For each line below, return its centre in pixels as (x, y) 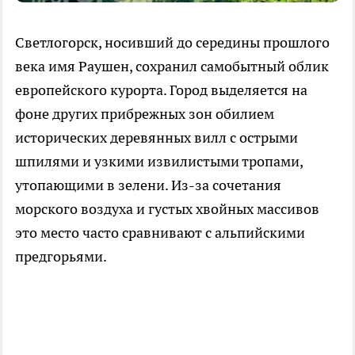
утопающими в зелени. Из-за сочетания (148, 185)
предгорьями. (61, 257)
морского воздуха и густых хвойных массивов (167, 209)
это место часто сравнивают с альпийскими (160, 233)
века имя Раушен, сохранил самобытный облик (172, 67)
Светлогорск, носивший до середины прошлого (172, 43)
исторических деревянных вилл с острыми (157, 138)
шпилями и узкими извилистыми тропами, (159, 162)
